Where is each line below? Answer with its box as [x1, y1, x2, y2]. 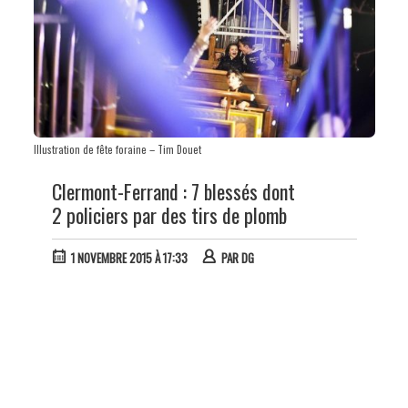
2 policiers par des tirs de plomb [51, 199, 287, 229]
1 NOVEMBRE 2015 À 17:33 [70, 249, 188, 268]
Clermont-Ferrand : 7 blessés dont [51, 176, 295, 206]
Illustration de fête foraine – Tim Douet [33, 141, 201, 157]
